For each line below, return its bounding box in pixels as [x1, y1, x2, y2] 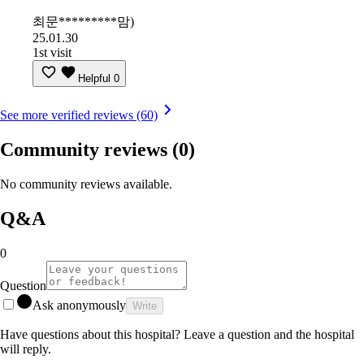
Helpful [78, 72, 110, 85]
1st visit [32, 45, 71, 60]
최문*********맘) [32, 15, 134, 29]
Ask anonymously [32, 297, 126, 312]
